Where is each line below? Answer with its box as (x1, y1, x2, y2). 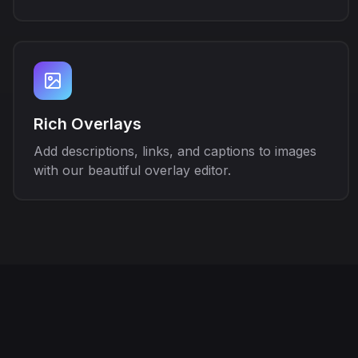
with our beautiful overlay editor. (34, 162, 231, 178)
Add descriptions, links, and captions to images (34, 143, 316, 159)
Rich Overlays (34, 114, 141, 133)
